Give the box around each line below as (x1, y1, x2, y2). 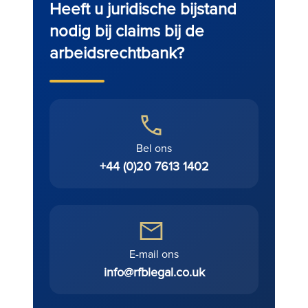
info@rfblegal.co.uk (103, 263, 205, 280)
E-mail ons (129, 246, 179, 261)
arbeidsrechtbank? (49, 41, 184, 64)
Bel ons (136, 140, 172, 155)
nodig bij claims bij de (49, 19, 204, 42)
